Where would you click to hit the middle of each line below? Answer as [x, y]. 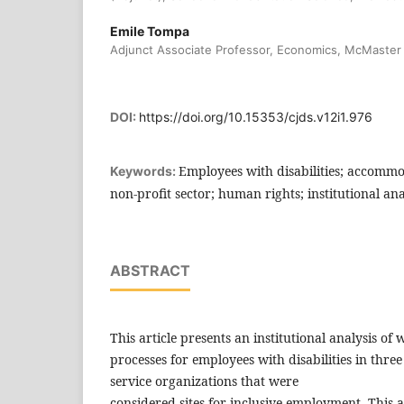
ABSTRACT [150, 270]
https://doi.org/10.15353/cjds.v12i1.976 [256, 116]
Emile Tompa [150, 31]
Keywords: [144, 170]
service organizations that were [204, 381]
